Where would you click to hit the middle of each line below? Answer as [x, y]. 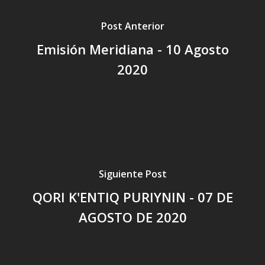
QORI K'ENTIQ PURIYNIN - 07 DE [132, 197]
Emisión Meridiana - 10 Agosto [132, 49]
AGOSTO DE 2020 [132, 217]
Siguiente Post [132, 174]
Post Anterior [132, 26]
